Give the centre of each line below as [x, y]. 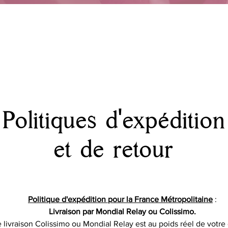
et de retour [114, 149]
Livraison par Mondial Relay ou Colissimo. [122, 211]
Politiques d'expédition [114, 120]
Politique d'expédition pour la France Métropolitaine [120, 199]
